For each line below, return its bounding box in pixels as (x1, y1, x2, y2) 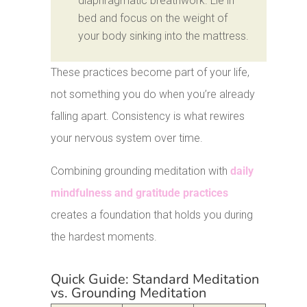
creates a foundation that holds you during (51, 208, 254, 222)
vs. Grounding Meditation (51, 284, 207, 303)
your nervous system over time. (51, 132, 204, 145)
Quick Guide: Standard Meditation (51, 270, 260, 289)
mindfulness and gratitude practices (51, 186, 229, 200)
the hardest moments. (51, 230, 158, 244)
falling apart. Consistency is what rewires (51, 110, 245, 123)
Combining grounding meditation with (51, 164, 231, 178)
